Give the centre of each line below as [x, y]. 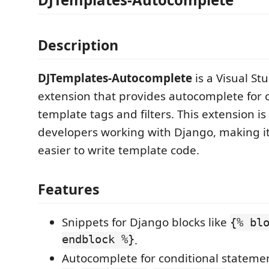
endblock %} [98, 240]
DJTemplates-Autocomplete [115, 78]
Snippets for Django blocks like [146, 222]
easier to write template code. [119, 150]
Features [69, 189]
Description [78, 45]
